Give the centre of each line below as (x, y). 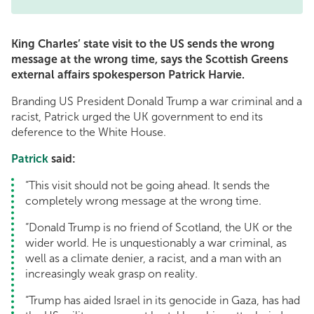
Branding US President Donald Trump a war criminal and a (157, 102)
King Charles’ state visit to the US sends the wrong (143, 44)
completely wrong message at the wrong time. (143, 201)
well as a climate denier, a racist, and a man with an (153, 259)
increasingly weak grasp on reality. (113, 274)
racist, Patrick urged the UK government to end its (137, 117)
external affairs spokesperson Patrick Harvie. (128, 75)
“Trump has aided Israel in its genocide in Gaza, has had (163, 301)
